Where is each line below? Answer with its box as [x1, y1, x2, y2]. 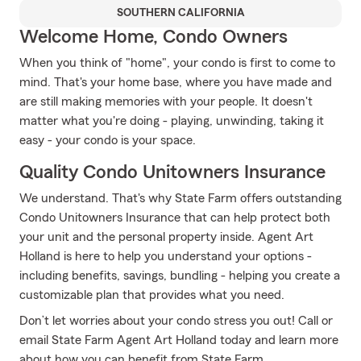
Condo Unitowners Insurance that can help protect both [19, 211, 330, 224]
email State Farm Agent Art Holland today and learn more [19, 334, 338, 346]
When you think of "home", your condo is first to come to [19, 56, 335, 69]
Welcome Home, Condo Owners [19, 27, 288, 47]
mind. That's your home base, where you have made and [19, 76, 332, 89]
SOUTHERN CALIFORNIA [116, 7, 245, 19]
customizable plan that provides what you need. [19, 288, 284, 301]
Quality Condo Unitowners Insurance [19, 163, 326, 182]
